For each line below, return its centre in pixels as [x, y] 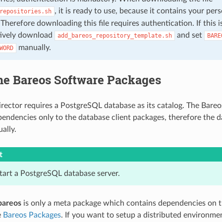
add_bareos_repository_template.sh [114, 35]
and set [189, 35]
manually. [33, 47]
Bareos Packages [32, 215]
